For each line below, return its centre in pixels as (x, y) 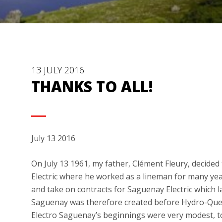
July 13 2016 (53, 138)
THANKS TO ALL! (92, 86)
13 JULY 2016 (57, 70)
